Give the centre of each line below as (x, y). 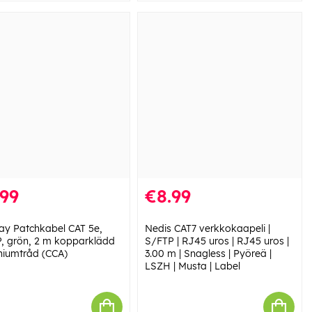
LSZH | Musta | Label (192, 266)
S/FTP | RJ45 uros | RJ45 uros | (217, 241)
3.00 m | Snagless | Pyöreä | (208, 254)
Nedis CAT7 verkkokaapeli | (207, 229)
